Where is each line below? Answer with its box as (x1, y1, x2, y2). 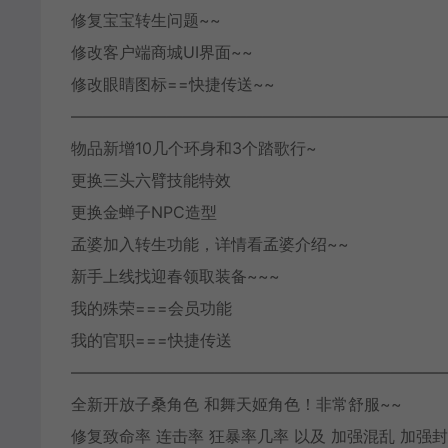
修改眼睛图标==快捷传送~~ (71, 74, 275, 94)
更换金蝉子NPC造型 (71, 202, 217, 222)
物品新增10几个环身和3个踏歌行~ (71, 138, 317, 158)
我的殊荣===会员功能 (71, 298, 232, 318)
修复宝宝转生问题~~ (71, 10, 221, 30)
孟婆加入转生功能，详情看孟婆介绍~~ (71, 234, 349, 254)
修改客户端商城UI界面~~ (71, 42, 253, 62)
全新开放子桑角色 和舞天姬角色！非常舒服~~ (71, 394, 402, 414)
